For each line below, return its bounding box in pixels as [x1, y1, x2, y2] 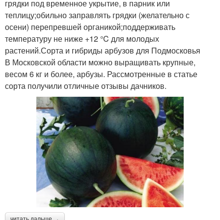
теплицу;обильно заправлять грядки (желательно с [5, 9, 190, 21]
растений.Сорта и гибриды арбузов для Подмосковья [5, 44, 200, 56]
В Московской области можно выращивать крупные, [5, 56, 195, 68]
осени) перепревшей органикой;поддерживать [5, 21, 175, 32]
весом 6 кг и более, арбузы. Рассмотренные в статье [5, 68, 197, 80]
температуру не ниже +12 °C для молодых [5, 32, 159, 44]
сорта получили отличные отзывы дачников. [5, 80, 166, 91]
